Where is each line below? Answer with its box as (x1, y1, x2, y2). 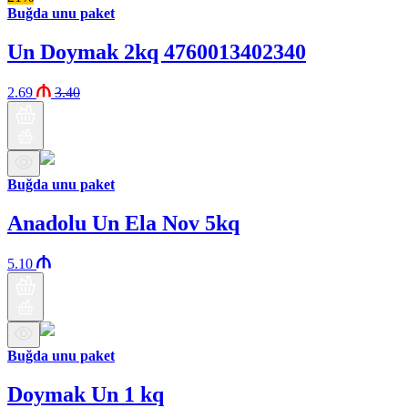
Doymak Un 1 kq (7, 382, 164, 406)
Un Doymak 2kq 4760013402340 (7, 40, 306, 65)
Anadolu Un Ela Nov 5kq (7, 211, 240, 236)
